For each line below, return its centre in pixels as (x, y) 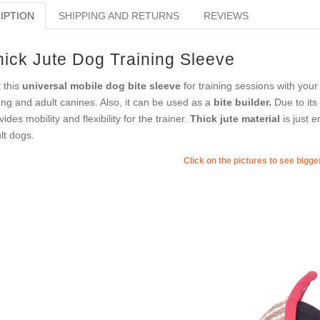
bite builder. (242, 102)
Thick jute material (235, 119)
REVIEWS (226, 15)
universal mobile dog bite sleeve (101, 86)
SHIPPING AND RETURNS (119, 15)
